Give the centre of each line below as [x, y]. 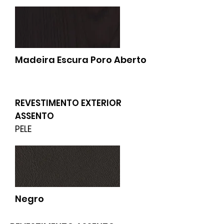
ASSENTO [34, 116]
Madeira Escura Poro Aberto [81, 60]
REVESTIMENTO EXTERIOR [68, 103]
